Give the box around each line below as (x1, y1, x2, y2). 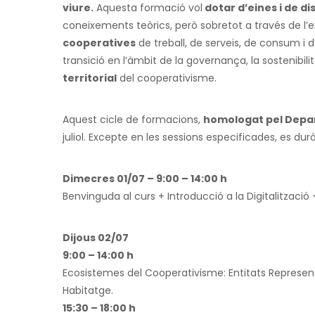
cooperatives (63, 35, 136, 50)
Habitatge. (63, 283, 113, 297)
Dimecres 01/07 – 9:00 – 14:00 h (63, 171, 227, 186)
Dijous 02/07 (63, 230, 129, 245)
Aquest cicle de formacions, (63, 112, 203, 127)
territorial (63, 70, 117, 85)
